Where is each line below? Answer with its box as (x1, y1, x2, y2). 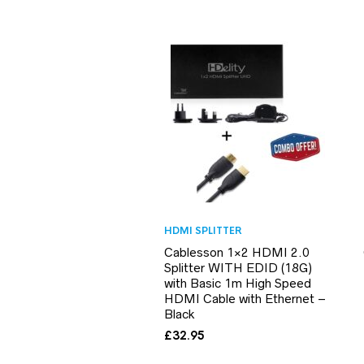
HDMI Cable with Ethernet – (164, 291, 326, 305)
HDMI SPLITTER (164, 223, 242, 237)
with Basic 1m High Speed (164, 275, 311, 290)
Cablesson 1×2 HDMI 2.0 (164, 245, 310, 259)
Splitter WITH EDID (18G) (164, 260, 312, 275)
